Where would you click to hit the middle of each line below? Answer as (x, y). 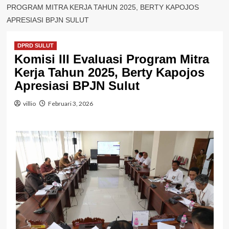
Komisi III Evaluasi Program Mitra (111, 59)
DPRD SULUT (35, 46)
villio (29, 104)
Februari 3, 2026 (70, 104)
